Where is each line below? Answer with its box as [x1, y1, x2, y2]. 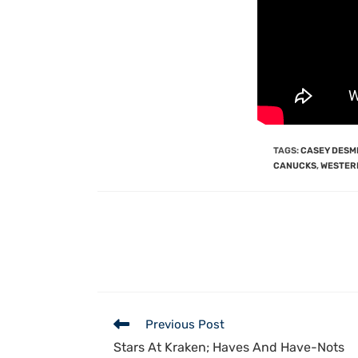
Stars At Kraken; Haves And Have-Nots [113, 339, 344, 355]
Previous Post [145, 316, 225, 332]
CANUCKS [273, 160, 316, 171]
